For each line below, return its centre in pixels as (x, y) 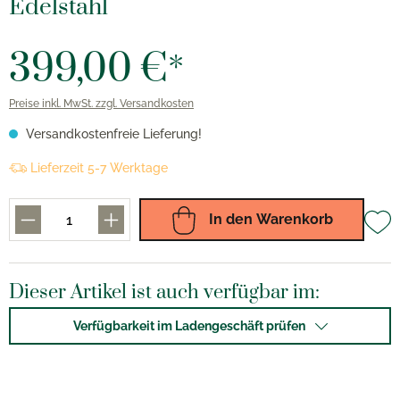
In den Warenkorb (270, 219)
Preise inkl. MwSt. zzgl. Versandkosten (101, 104)
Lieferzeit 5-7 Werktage (99, 168)
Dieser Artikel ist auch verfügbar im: (164, 292)
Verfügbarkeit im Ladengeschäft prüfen (189, 326)
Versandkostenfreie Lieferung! (112, 134)
